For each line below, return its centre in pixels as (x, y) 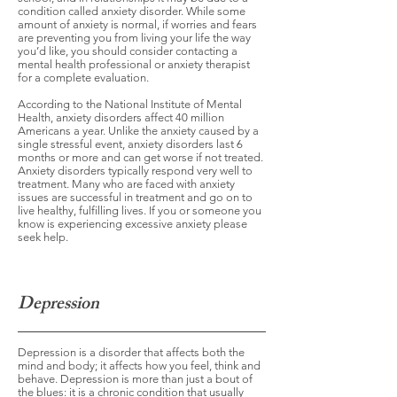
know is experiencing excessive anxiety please (132, 224)
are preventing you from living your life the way (134, 38)
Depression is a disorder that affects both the (131, 352)
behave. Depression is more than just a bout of (135, 379)
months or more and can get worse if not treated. (140, 157)
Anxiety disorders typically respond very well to (135, 171)
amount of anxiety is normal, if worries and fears (137, 24)
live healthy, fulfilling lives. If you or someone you (140, 210)
